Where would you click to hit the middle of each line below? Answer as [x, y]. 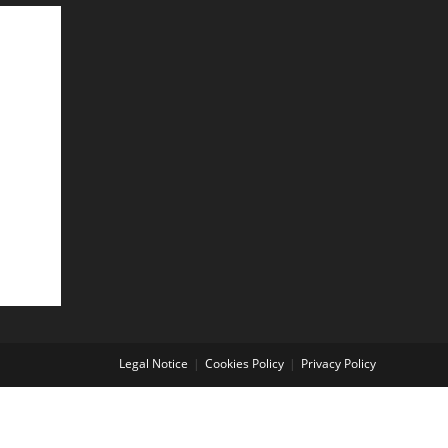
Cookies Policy [244, 363]
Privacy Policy [338, 363]
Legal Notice [153, 363]
